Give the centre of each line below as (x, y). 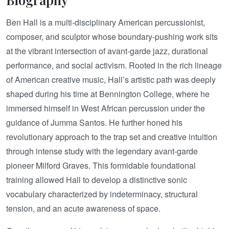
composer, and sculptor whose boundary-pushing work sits (112, 36)
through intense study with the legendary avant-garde (102, 151)
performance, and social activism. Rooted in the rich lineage (114, 65)
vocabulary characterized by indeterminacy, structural (102, 194)
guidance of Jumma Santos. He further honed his (94, 122)
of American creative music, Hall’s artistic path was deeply (111, 79)
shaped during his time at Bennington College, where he (108, 94)
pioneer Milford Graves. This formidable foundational (101, 165)
